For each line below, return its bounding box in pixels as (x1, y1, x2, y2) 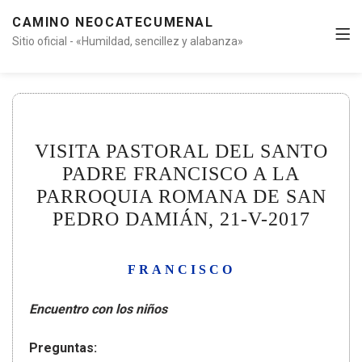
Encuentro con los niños (29, 301, 167, 318)
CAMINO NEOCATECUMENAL (12, 15, 214, 30)
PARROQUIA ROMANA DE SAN (36, 186, 326, 208)
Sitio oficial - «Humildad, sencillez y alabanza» (12, 35, 243, 48)
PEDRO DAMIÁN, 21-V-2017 (52, 208, 310, 230)
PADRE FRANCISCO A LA (62, 163, 300, 185)
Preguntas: (29, 340, 97, 356)
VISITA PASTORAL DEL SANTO (34, 141, 328, 162)
